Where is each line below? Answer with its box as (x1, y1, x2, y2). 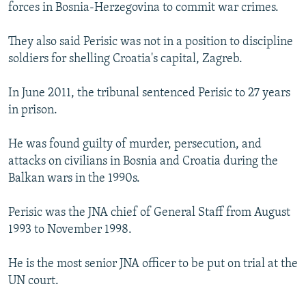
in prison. (8, 104, 57, 117)
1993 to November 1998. (8, 223, 132, 237)
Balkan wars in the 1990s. (8, 172, 140, 186)
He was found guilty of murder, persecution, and (8, 138, 262, 152)
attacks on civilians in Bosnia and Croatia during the (8, 155, 278, 169)
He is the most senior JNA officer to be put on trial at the (8, 258, 298, 271)
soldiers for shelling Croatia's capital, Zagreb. (8, 53, 242, 66)
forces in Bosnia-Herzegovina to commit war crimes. (8, 1, 279, 15)
